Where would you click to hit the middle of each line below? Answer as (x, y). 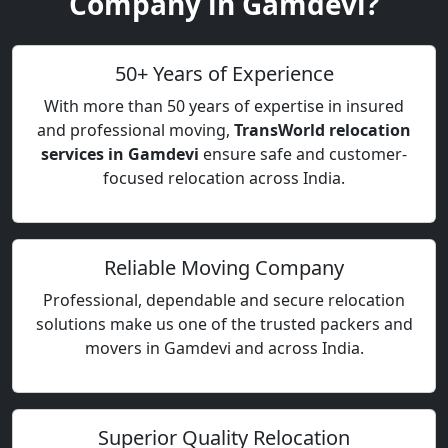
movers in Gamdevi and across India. (224, 348)
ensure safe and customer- (303, 154)
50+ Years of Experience (224, 73)
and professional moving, (135, 130)
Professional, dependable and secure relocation (224, 300)
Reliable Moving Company (224, 267)
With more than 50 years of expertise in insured (224, 106)
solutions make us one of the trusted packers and (224, 324)
